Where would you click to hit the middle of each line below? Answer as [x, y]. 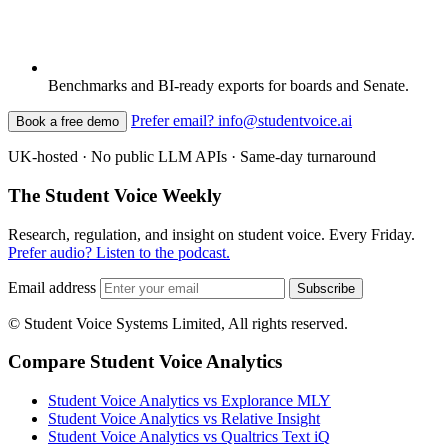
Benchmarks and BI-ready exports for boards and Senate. [228, 86]
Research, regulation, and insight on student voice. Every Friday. [211, 234]
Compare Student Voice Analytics [145, 362]
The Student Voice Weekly [115, 195]
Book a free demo [67, 122]
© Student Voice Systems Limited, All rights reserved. [178, 323]
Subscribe [326, 288]
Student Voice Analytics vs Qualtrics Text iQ [189, 437]
